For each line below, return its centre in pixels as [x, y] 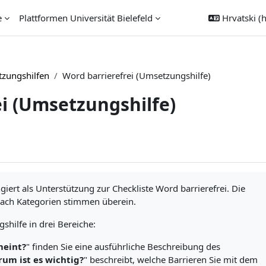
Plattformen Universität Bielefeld [86, 18]
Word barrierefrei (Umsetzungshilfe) [136, 75]
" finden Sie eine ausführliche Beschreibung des [123, 246]
